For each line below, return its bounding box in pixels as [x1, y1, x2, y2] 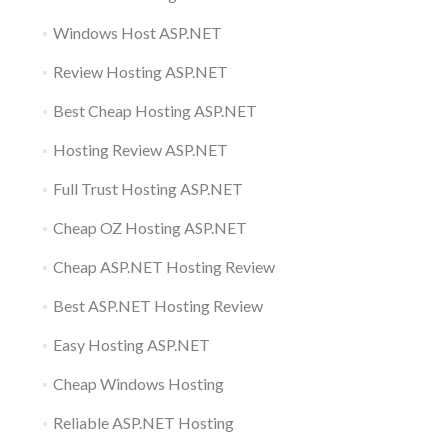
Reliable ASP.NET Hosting [52, 412, 234, 432]
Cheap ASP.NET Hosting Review [52, 256, 275, 276]
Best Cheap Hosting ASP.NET [52, 100, 257, 120]
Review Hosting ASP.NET [52, 61, 228, 81]
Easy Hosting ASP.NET [52, 334, 210, 354]
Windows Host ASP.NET [52, 22, 222, 42]
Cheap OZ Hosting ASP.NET [52, 217, 247, 237]
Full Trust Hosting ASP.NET [52, 178, 243, 198]
